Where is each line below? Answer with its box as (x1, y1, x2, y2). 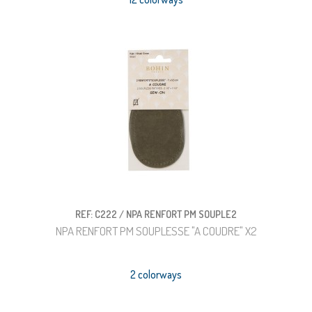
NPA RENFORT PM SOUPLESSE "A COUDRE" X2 (55, 224, 257, 238)
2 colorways (130, 267, 182, 281)
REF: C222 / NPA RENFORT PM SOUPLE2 (75, 208, 237, 220)
